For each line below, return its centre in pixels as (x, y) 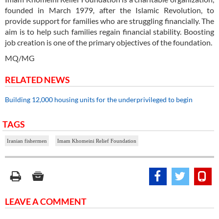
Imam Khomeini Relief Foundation (97, 141)
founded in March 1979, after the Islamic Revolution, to (109, 10)
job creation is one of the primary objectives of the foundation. (109, 43)
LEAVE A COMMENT (46, 202)
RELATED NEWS (37, 80)
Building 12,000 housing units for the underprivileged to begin (99, 100)
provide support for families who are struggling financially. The (109, 21)
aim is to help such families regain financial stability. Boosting (109, 32)
